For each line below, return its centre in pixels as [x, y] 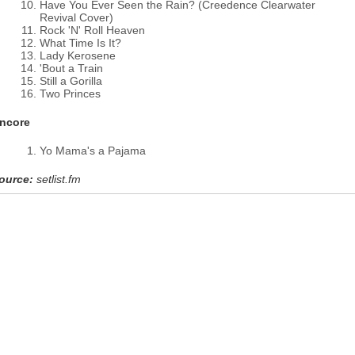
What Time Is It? [80, 43]
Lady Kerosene [78, 55]
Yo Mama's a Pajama [93, 151]
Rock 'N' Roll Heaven [92, 30]
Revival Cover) [76, 17]
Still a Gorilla [71, 81]
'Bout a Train [71, 68]
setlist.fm [59, 179]
